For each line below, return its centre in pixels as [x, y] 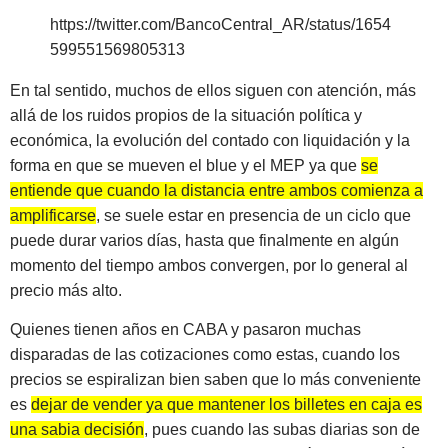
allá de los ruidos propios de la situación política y [186, 115]
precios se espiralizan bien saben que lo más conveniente [215, 380]
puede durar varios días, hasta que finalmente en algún [204, 240]
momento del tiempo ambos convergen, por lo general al [209, 265]
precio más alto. [66, 290]
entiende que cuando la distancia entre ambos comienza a [216, 190]
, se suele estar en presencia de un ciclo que [253, 215]
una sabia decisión [77, 430]
